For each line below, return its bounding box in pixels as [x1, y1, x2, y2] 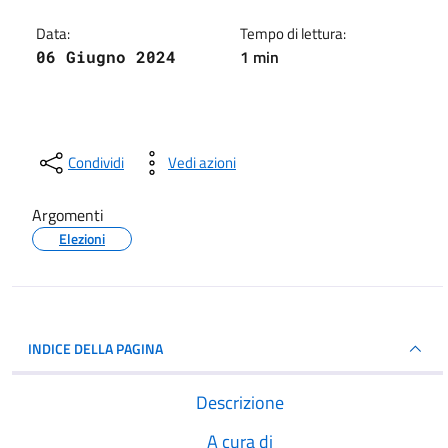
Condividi [68, 151, 124, 174]
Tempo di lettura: [239, 22, 346, 45]
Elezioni [59, 228, 105, 249]
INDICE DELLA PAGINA [28, 338, 163, 359]
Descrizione [195, 389, 284, 416]
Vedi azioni [168, 151, 236, 174]
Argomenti [32, 203, 104, 227]
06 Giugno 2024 [36, 46, 176, 67]
